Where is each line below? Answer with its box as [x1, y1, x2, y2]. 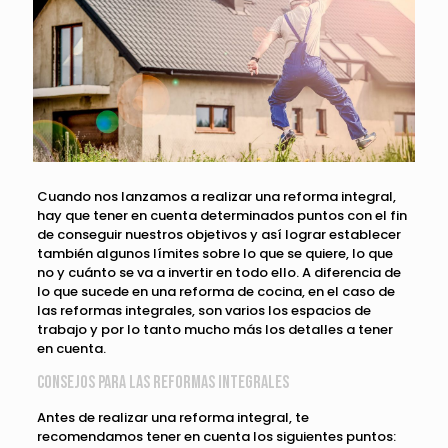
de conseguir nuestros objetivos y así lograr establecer [36, 225, 401, 245]
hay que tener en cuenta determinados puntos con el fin [36, 206, 407, 226]
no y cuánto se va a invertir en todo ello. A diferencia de [36, 263, 401, 283]
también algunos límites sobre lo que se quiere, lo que [36, 244, 393, 264]
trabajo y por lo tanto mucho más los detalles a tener [36, 320, 393, 340]
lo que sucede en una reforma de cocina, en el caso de [36, 282, 395, 302]
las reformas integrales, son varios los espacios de [36, 301, 371, 321]
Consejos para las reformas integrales [36, 372, 289, 394]
